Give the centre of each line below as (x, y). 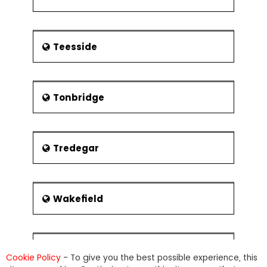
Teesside (75, 47)
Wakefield (78, 199)
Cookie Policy (33, 257)
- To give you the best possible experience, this (159, 257)
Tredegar (76, 148)
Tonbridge (79, 97)
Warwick (74, 249)
